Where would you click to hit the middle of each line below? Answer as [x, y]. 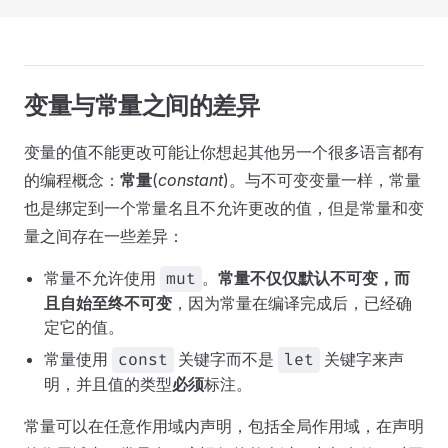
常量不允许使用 [102, 278]
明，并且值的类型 [108, 384]
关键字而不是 [226, 359]
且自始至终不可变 [108, 303]
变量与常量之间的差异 [142, 105]
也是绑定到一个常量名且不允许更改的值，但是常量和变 [224, 208]
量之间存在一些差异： [104, 236]
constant [190, 180]
